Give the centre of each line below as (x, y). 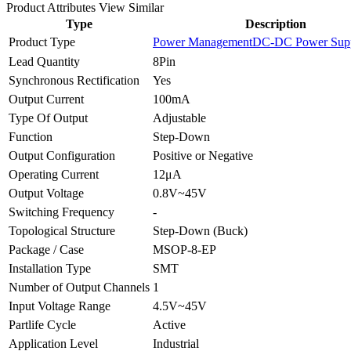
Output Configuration (62, 155)
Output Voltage (46, 193)
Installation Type (50, 268)
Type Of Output (48, 118)
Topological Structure (62, 230)
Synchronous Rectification (74, 80)
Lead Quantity (44, 61)
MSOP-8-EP (185, 249)
